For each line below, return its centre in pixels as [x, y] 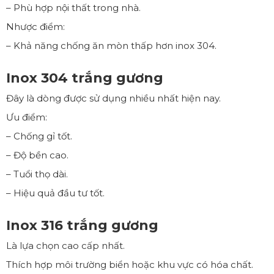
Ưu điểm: [27, 117]
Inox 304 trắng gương [85, 78]
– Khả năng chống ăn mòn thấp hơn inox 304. [111, 45]
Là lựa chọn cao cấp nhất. [65, 245]
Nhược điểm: [35, 26]
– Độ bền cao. [37, 155]
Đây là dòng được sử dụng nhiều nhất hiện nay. [113, 98]
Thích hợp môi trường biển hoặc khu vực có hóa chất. [130, 264]
